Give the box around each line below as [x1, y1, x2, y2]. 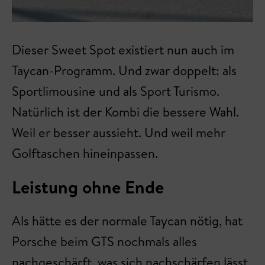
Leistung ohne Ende [12, 174, 164, 199]
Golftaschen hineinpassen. [12, 144, 158, 162]
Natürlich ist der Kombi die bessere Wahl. [12, 103, 239, 121]
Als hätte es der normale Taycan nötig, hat [12, 212, 243, 230]
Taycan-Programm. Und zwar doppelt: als [12, 62, 237, 79]
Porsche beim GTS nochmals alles [12, 232, 197, 250]
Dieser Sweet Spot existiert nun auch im [12, 41, 234, 59]
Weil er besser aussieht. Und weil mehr [12, 124, 225, 141]
